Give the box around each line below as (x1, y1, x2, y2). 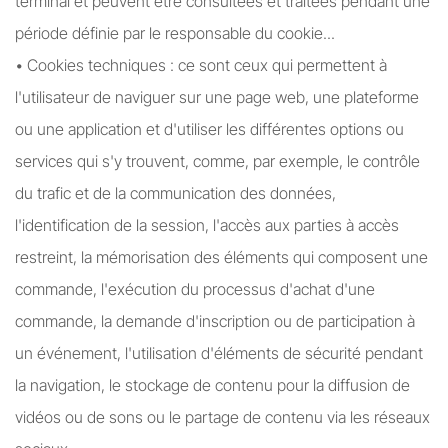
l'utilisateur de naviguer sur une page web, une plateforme (15, 87, 419, 107)
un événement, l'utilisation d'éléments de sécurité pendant (15, 343, 423, 363)
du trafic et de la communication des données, (15, 183, 336, 203)
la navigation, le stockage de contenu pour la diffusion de (15, 375, 410, 395)
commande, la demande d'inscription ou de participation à (15, 311, 415, 331)
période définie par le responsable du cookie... (15, 23, 335, 43)
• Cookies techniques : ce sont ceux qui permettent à (15, 55, 387, 75)
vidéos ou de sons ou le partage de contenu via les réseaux (15, 407, 430, 427)
